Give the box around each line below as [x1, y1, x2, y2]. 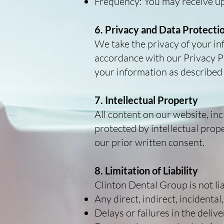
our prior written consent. [94, 136, 204, 148]
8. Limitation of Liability [94, 164, 198, 176]
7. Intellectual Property [94, 94, 198, 106]
